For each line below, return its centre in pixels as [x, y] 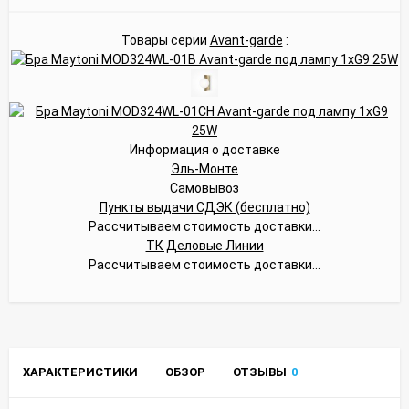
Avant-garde [246, 40]
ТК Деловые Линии [204, 245]
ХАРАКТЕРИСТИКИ [80, 372]
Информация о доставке [204, 149]
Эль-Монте [204, 168]
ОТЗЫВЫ [260, 372]
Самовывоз [204, 188]
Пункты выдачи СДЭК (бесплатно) [204, 207]
